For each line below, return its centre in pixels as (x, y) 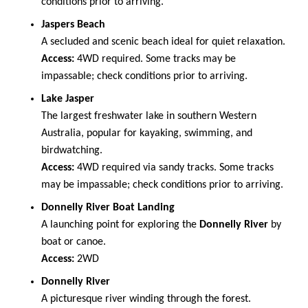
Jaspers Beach (73, 24)
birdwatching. (72, 150)
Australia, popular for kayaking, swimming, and (147, 133)
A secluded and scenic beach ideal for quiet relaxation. (163, 42)
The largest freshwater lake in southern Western (149, 116)
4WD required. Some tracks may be (155, 59)
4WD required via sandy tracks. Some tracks (174, 167)
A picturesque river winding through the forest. (146, 299)
